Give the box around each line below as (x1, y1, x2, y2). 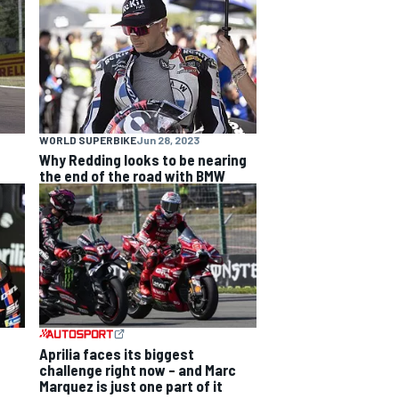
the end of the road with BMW (39, 166, 225, 184)
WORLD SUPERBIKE (39, 133, 136, 146)
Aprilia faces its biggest (39, 344, 194, 362)
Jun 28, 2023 (136, 133, 199, 146)
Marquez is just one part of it (39, 376, 223, 395)
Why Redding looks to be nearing (39, 150, 247, 168)
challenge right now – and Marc (39, 360, 236, 379)
